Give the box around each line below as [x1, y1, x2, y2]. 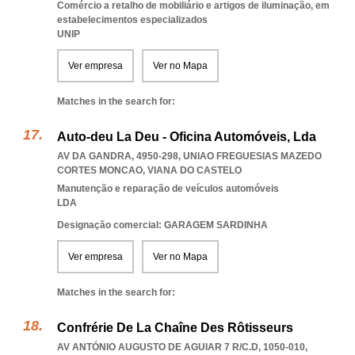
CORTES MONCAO [57, 165, 143, 176]
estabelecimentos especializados [57, 14, 208, 25]
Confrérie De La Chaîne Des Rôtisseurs [57, 321, 293, 334]
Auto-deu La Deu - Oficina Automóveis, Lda [57, 130, 316, 143]
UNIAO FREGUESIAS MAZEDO [183, 151, 322, 162]
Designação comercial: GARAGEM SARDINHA [57, 219, 268, 231]
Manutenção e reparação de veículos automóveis [57, 183, 279, 194]
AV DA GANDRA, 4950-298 [57, 151, 178, 162]
